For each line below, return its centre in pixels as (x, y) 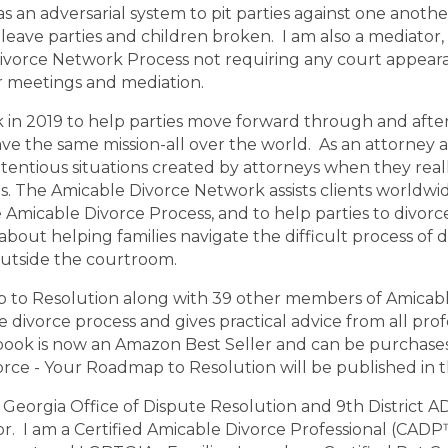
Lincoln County (249, 13)
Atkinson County (107, 36)
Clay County (364, 13)
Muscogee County (109, 13)
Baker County (355, 36)
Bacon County (237, 36)
